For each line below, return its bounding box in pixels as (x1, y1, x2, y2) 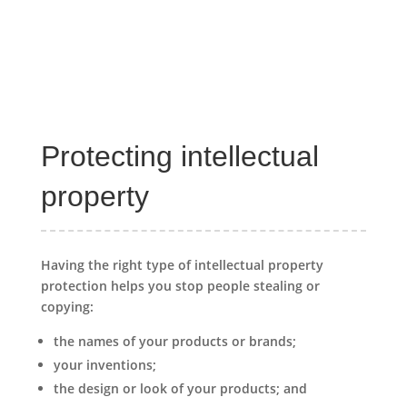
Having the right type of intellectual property (40, 255, 323, 273)
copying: (40, 297, 94, 315)
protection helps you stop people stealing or (40, 276, 320, 294)
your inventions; (53, 355, 156, 373)
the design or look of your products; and (53, 379, 307, 397)
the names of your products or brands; (53, 332, 296, 350)
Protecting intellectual (40, 140, 319, 173)
